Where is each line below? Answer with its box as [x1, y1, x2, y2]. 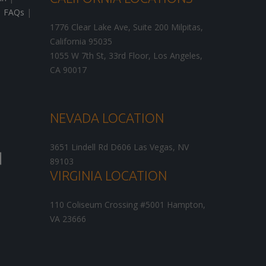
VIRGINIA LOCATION [49, 168, 167, 183]
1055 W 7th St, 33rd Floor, [49, 50, 151, 62]
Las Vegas [133, 141, 173, 153]
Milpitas [170, 21, 201, 33]
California [49, 36, 86, 47]
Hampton [166, 199, 203, 211]
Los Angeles [153, 50, 200, 62]
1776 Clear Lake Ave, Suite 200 [49, 21, 169, 33]
